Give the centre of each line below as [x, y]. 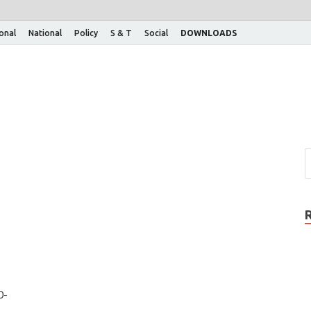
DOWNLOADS [209, 33]
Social [156, 33]
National [45, 33]
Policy [86, 33]
